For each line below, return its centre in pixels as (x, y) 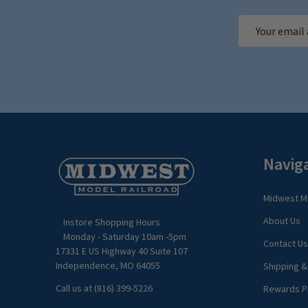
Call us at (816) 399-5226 (104, 288)
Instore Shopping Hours (111, 222)
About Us (282, 220)
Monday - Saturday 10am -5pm (125, 236)
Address (257, 40)
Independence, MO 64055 (108, 265)
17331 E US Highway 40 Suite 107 (122, 251)
